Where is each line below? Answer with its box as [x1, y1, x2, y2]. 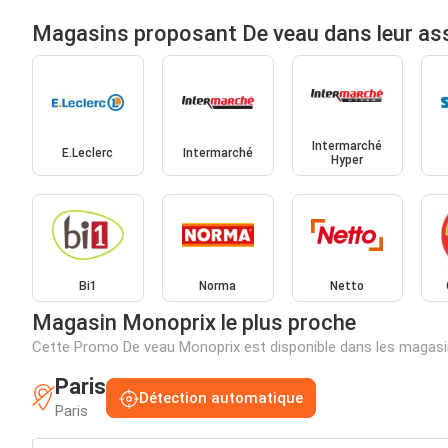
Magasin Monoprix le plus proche [32, 309, 356, 335]
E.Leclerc [62, 146, 114, 161]
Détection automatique [139, 388, 303, 407]
